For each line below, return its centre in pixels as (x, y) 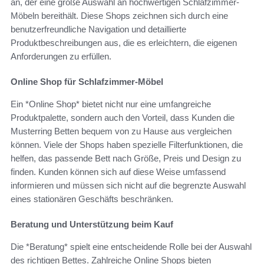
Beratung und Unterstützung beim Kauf (92, 224)
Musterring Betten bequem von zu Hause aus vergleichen (121, 131)
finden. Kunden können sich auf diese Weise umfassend (118, 171)
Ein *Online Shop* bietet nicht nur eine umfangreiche (111, 104)
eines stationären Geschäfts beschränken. (92, 199)
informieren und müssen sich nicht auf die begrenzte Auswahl (128, 185)
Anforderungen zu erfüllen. (61, 56)
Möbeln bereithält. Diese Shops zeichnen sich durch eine (119, 15)
